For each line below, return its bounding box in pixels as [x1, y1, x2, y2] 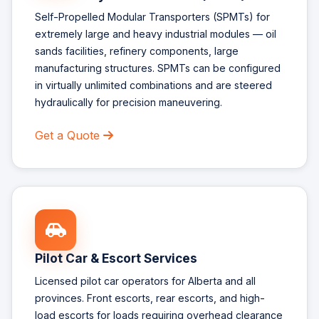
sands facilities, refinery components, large [35, 45, 239, 58]
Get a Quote [35, 128, 103, 143]
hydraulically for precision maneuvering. [35, 96, 222, 109]
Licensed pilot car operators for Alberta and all [35, 274, 256, 287]
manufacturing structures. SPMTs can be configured [35, 62, 281, 75]
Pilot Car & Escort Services [35, 251, 197, 266]
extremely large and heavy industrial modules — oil [35, 28, 276, 41]
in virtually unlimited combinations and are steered [35, 79, 272, 92]
